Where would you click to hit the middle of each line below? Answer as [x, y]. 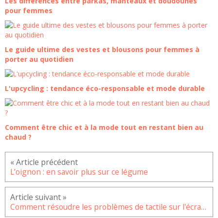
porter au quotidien [39, 59]
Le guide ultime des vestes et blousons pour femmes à [102, 50]
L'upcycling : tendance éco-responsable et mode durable [105, 89]
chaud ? [18, 137]
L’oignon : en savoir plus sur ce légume [79, 172]
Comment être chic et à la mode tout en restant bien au [104, 127]
